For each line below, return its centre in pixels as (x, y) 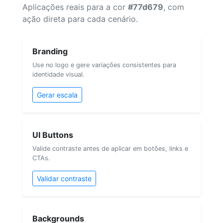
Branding (50, 51)
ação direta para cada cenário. (80, 19)
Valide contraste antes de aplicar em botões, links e (110, 148)
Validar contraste (64, 178)
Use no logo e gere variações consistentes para (104, 65)
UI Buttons (53, 135)
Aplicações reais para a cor (75, 7)
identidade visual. (58, 74)
